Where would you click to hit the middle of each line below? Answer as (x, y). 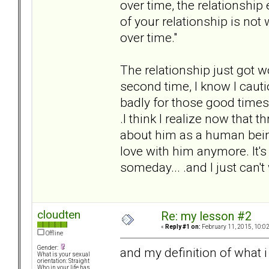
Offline (54, 234)
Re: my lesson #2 (206, 217)
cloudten (59, 215)
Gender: (48, 248)
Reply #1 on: (183, 227)
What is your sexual (64, 255)
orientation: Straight (63, 261)
